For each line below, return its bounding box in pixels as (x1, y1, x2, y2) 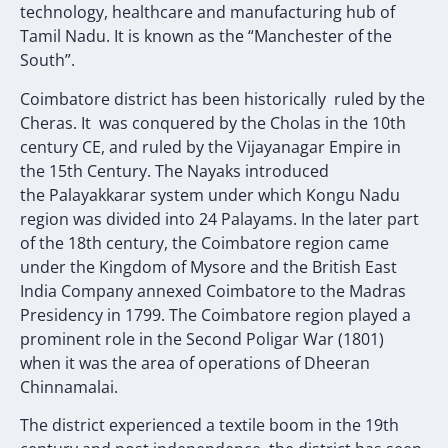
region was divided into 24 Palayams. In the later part (20, 207, 419, 230)
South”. (20, 49, 79, 72)
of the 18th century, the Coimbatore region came (20, 231, 389, 254)
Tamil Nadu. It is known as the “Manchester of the (20, 25, 392, 48)
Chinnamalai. (20, 375, 118, 398)
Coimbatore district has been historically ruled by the (20, 87, 425, 110)
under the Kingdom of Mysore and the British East (20, 255, 397, 278)
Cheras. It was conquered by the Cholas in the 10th (20, 111, 406, 134)
